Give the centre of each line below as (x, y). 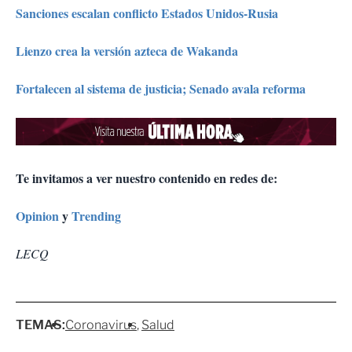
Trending (96, 215)
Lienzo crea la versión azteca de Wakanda (127, 50)
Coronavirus (101, 324)
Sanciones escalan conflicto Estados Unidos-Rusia (147, 13)
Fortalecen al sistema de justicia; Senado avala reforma (161, 88)
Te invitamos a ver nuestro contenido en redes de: (147, 178)
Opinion (37, 215)
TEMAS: (40, 324)
